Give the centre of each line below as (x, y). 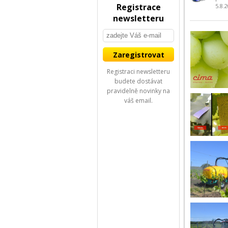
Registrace (138, 7)
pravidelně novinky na (138, 91)
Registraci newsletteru (138, 72)
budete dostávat (138, 81)
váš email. (138, 101)
